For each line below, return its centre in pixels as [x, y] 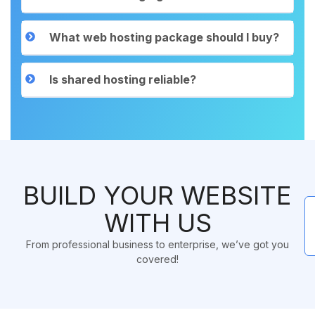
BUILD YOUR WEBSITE [157, 196]
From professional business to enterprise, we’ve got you [157, 245]
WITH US [157, 223]
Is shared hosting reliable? [123, 80]
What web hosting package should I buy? [164, 38]
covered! [157, 259]
